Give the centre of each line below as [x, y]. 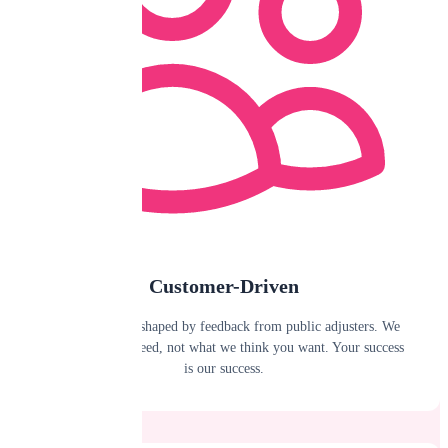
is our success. [224, 368]
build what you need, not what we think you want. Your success [224, 347]
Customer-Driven [224, 285]
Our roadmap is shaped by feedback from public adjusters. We [224, 326]
